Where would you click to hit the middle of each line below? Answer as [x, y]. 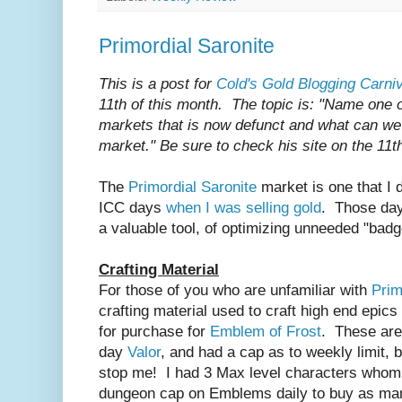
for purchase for [154, 331]
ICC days [132, 207]
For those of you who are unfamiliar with [235, 290]
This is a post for [157, 83]
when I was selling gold [244, 207]
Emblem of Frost [266, 331]
